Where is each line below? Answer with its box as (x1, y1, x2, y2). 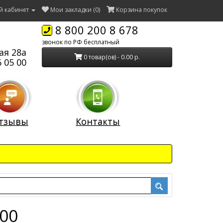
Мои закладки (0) (50, 5, 100, 14)
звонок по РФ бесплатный (41, 38, 119, 46)
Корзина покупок (116, 5, 167, 14)
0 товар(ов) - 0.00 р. (83, 53, 140, 61)
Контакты (76, 115, 120, 127)
